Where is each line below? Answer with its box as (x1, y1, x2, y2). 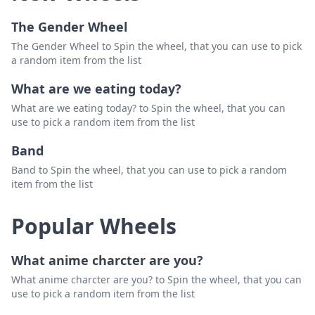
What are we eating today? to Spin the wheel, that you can (11, 101, 285, 115)
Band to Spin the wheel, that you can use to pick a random (11, 163, 287, 177)
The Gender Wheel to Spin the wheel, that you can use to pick (11, 39, 302, 53)
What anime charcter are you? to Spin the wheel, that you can (11, 273, 302, 287)
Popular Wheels (11, 212, 176, 241)
